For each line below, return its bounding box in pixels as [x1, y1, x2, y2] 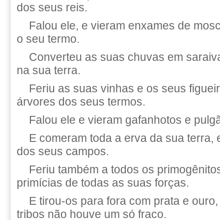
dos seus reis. [17, 1, 87, 14]
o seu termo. [17, 32, 80, 45]
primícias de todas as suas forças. [17, 176, 189, 189]
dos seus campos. [17, 145, 109, 158]
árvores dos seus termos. [17, 95, 145, 108]
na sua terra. [17, 64, 81, 77]
